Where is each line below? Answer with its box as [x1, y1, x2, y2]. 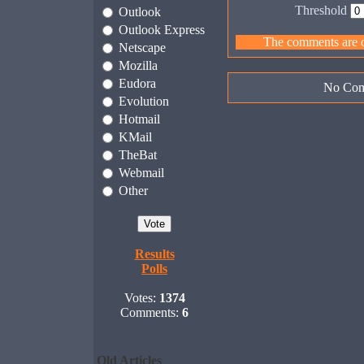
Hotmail [119, 112, 160, 126]
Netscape [119, 41, 166, 54]
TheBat [119, 148, 157, 162]
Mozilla [119, 58, 158, 72]
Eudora [119, 76, 156, 90]
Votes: [123, 291, 159, 305]
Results [134, 247, 175, 261]
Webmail [119, 166, 164, 180]
